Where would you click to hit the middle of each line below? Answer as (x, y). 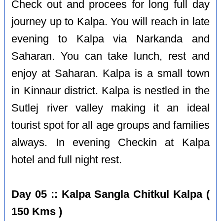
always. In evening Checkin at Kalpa (110, 142)
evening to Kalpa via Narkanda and (110, 39)
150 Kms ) (37, 211)
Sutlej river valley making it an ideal (110, 108)
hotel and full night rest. (67, 160)
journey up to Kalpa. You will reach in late (110, 21)
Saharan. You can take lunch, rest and (110, 56)
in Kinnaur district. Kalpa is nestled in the (110, 91)
